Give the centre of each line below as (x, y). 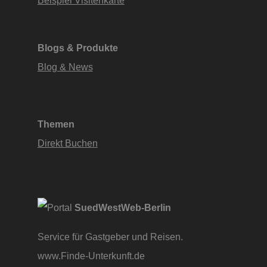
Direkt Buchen (67, 143)
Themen (56, 124)
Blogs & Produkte (77, 48)
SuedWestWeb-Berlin (122, 208)
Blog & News (65, 67)
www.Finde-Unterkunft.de (92, 255)
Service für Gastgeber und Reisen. (110, 236)
